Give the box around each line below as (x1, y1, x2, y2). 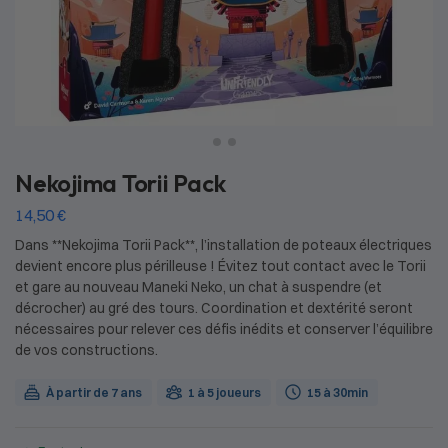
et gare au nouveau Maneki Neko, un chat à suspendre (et (15, 277, 382, 296)
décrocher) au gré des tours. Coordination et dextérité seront (15, 298, 413, 317)
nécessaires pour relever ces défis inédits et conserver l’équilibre (15, 319, 433, 338)
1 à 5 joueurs (188, 384, 261, 400)
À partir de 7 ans (46, 384, 142, 400)
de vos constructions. (15, 340, 158, 359)
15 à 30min (307, 384, 368, 400)
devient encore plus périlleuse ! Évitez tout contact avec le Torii (15, 256, 426, 275)
